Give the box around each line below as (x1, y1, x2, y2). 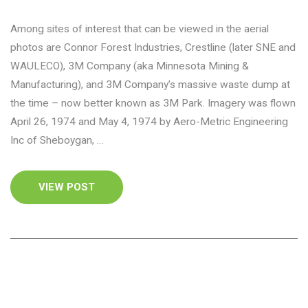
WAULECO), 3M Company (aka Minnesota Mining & (10, 60, 249, 73)
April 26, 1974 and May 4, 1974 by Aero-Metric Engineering (10, 115, 288, 129)
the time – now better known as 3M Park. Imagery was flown (10, 97, 296, 110)
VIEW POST (38, 181, 95, 194)
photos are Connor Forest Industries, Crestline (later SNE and (10, 41, 296, 54)
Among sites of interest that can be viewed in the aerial (10, 23, 269, 36)
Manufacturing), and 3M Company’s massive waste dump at (10, 78, 290, 91)
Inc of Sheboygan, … (10, 134, 104, 147)
